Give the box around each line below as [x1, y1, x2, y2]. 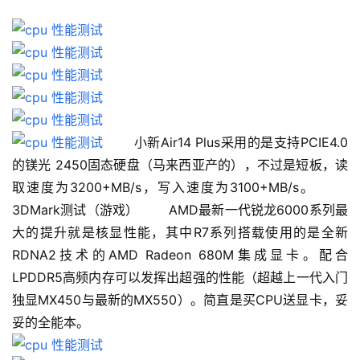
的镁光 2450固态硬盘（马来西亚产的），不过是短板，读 [12, 157, 348, 174]
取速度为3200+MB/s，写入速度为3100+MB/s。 [12, 179, 348, 196]
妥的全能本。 [12, 314, 89, 331]
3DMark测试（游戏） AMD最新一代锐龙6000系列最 [12, 202, 348, 219]
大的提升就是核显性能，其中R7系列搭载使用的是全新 [12, 224, 348, 241]
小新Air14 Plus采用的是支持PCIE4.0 [103, 134, 348, 151]
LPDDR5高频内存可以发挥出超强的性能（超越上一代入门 [12, 269, 348, 286]
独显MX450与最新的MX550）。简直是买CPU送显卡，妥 [12, 292, 348, 309]
